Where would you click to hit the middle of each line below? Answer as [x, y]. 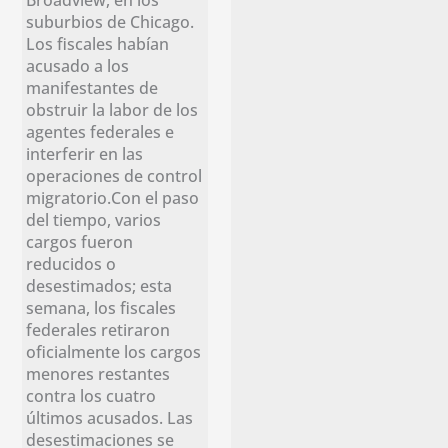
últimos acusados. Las [110, 418]
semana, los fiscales [101, 308]
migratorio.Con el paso [113, 198]
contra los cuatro [91, 396]
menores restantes [98, 374]
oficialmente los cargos [114, 352]
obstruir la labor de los [112, 110]
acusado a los [78, 66]
